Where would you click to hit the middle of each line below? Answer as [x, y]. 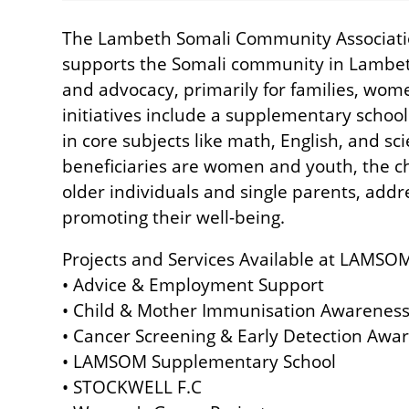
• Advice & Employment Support [193, 284]
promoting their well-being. [173, 217]
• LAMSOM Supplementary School [199, 361]
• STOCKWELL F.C [132, 387]
